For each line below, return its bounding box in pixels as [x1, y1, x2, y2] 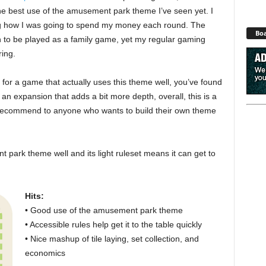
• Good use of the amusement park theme [24, 205, 183, 215]
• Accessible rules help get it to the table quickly [24, 219, 202, 229]
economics [24, 248, 65, 258]
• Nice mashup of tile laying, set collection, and [24, 233, 199, 243]
